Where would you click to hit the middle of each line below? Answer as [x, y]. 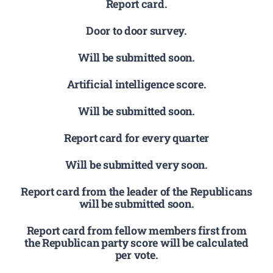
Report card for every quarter [136, 137]
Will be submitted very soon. [136, 164]
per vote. [136, 254]
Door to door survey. [136, 31]
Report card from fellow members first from [136, 230]
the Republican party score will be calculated [136, 242]
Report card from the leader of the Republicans [136, 191]
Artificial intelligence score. [136, 84]
